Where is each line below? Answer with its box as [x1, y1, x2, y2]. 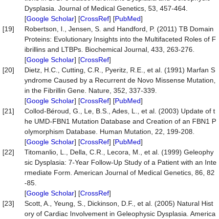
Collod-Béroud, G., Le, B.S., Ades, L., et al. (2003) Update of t [24, 107, 215, 115]
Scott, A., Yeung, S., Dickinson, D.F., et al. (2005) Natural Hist [24, 199, 213, 207]
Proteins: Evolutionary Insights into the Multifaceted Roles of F [24, 35, 216, 43]
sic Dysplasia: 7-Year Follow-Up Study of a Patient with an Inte [24, 158, 217, 166]
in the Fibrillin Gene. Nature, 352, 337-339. [24, 87, 157, 94]
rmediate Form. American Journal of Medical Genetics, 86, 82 [24, 169, 215, 176]
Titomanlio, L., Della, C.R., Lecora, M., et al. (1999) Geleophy [24, 148, 214, 156]
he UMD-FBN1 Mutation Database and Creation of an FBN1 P [24, 117, 216, 125]
